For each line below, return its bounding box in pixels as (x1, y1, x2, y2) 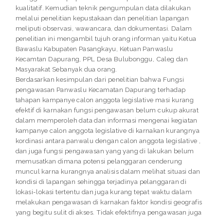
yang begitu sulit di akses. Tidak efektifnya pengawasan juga (15, 208, 202, 217)
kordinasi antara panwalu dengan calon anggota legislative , (15, 137, 201, 145)
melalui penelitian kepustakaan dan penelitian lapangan (15, 14, 189, 22)
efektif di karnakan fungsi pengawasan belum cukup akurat (15, 106, 199, 114)
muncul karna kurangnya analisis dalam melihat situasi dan (15, 167, 200, 176)
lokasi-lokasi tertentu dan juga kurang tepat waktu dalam (15, 188, 192, 196)
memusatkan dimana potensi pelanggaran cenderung (15, 157, 182, 165)
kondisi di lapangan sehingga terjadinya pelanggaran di (15, 178, 187, 186)
